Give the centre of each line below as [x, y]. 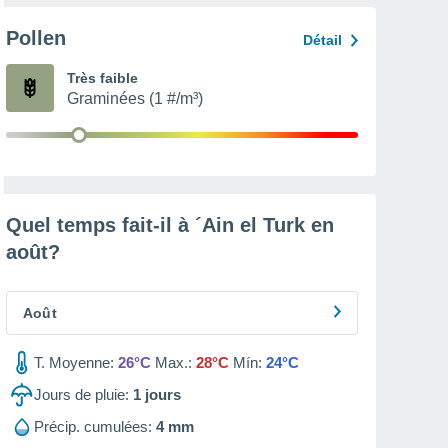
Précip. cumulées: [93, 426]
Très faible [102, 78]
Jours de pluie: [81, 394]
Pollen [36, 38]
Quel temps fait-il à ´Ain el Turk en [170, 225]
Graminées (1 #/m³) [135, 98]
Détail [322, 40]
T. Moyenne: [74, 362]
